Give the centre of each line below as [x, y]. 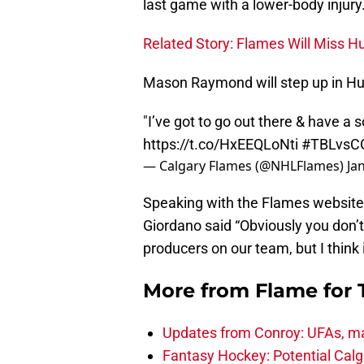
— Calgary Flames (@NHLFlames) [245, 166]
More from [199, 291]
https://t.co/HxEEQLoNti [221, 145]
